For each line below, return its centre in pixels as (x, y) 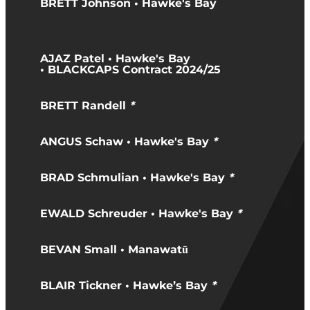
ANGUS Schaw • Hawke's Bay (126, 142)
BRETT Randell (85, 106)
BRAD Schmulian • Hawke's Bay (134, 178)
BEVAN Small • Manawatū (114, 250)
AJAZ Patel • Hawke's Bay (115, 59)
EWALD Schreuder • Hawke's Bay (138, 214)
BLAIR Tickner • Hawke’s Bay (126, 286)
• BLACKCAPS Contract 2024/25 (130, 70)
